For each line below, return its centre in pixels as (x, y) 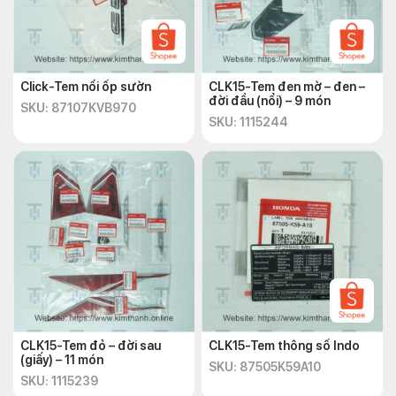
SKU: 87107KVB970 (78, 108)
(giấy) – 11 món (62, 360)
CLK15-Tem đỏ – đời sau (91, 346)
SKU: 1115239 (59, 381)
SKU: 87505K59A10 (265, 367)
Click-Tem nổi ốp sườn (86, 87)
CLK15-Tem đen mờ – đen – (287, 87)
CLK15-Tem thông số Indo (285, 346)
